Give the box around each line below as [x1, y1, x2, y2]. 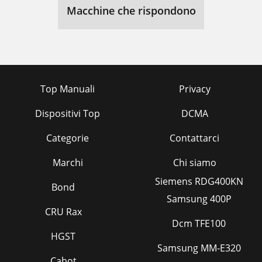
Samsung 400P [166, 192, 232, 205]
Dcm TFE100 [172, 217, 226, 230]
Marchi [52, 156, 83, 169]
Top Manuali [40, 82, 95, 95]
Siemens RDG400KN [154, 175, 243, 188]
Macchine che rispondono [66, 4, 196, 18]
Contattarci [170, 132, 219, 144]
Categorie [46, 132, 89, 144]
